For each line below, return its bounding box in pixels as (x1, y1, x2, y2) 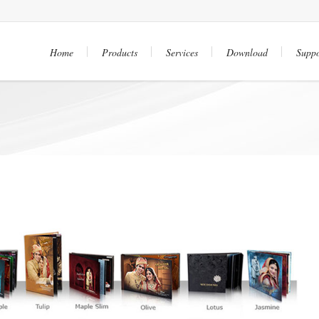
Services (166, 46, 198, 59)
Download (226, 46, 268, 59)
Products (102, 46, 137, 59)
